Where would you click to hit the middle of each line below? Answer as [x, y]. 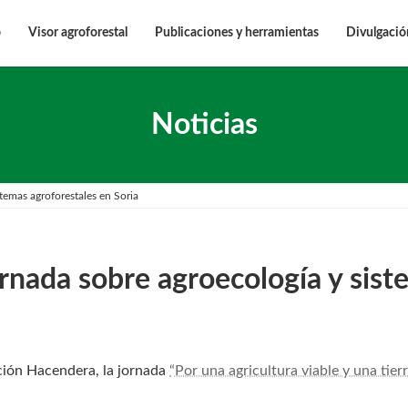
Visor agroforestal [78, 33]
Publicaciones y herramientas [237, 33]
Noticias [204, 125]
